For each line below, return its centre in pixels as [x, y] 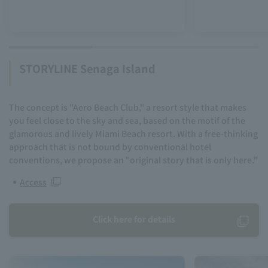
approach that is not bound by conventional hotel [110, 146]
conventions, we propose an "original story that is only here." [133, 159]
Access [33, 182]
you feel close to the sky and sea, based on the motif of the [127, 120]
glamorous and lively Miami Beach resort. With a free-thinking [133, 133]
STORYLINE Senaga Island [87, 68]
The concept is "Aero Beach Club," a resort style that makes [128, 107]
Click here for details [134, 219]
